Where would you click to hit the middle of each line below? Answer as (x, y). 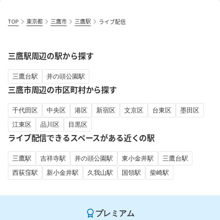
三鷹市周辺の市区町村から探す (62, 89)
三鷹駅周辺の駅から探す (51, 55)
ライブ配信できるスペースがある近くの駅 (82, 137)
